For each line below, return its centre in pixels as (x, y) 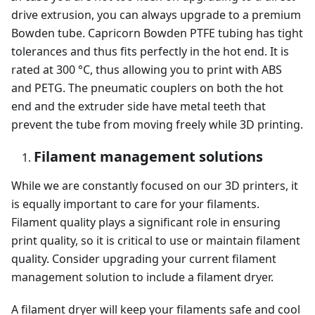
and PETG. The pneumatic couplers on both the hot (147, 88)
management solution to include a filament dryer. (142, 277)
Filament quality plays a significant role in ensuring (146, 223)
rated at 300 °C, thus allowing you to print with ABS (147, 70)
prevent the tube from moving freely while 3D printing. (157, 125)
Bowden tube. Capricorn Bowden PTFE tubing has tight (157, 33)
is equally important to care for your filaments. (135, 204)
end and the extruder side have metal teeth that (139, 107)
